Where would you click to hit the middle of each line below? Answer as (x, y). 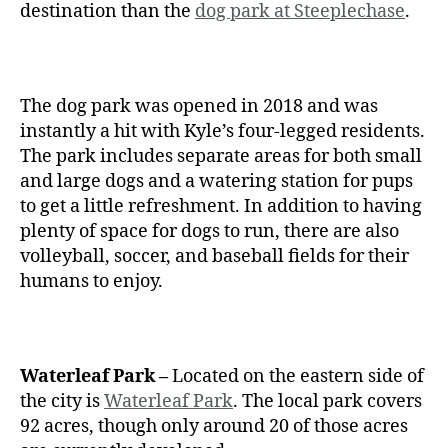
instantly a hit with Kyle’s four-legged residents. (222, 131)
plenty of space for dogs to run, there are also (209, 231)
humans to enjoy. (93, 281)
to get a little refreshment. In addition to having (221, 206)
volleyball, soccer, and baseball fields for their (214, 256)
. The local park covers (327, 401)
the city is (62, 401)
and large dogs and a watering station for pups (216, 181)
